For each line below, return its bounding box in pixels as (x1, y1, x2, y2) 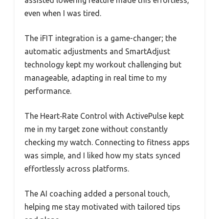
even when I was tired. (24, 9, 101, 18)
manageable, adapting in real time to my (24, 73, 167, 83)
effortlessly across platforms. (24, 164, 129, 174)
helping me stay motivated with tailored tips (24, 202, 180, 212)
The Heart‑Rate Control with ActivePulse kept (24, 111, 184, 121)
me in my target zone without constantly (24, 125, 168, 134)
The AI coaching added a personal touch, (24, 189, 170, 198)
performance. (24, 87, 71, 96)
